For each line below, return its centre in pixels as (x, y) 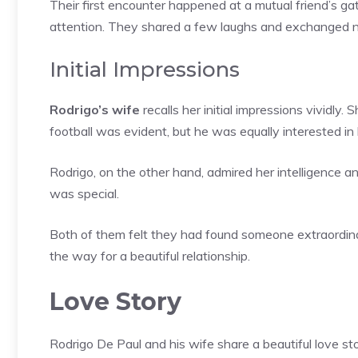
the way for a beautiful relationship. (150, 255)
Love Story (115, 301)
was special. (84, 193)
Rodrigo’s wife (95, 109)
